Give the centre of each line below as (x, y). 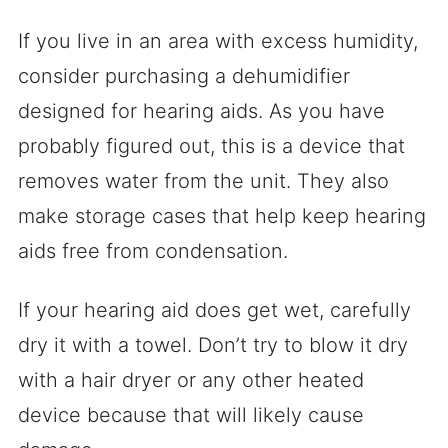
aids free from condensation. (153, 251)
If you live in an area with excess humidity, (218, 41)
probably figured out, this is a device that (211, 146)
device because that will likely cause (191, 415)
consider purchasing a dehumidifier (184, 76)
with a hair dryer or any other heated (191, 380)
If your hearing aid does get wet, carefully (214, 310)
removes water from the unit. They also (203, 181)
